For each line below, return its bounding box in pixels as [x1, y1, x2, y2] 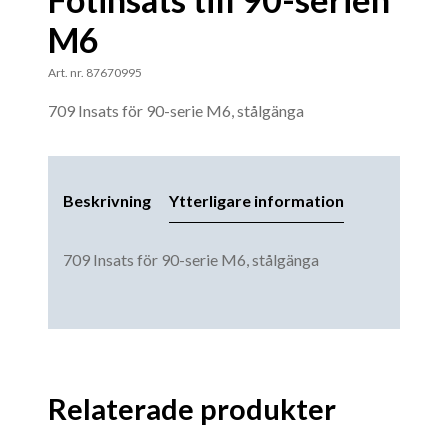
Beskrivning [62, 190, 151, 210]
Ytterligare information [168, 190, 344, 210]
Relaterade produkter [48, 390, 336, 426]
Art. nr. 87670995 [48, 64, 142, 80]
